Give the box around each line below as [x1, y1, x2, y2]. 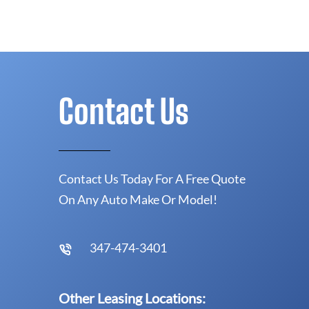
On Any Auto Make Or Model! [59, 191, 217, 207]
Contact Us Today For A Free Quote [59, 170, 246, 186]
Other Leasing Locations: [59, 289, 206, 306]
